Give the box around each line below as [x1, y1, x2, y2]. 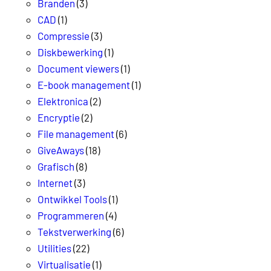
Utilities [38, 241, 71, 254]
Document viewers [38, 62, 119, 74]
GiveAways [38, 143, 84, 156]
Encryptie [38, 111, 80, 123]
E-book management [38, 78, 130, 91]
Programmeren [38, 209, 104, 221]
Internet [38, 176, 73, 189]
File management [38, 127, 114, 140]
